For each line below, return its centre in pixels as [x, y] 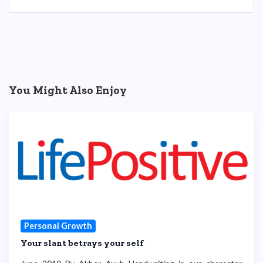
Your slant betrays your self [82, 243]
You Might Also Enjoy [68, 90]
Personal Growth [58, 226]
